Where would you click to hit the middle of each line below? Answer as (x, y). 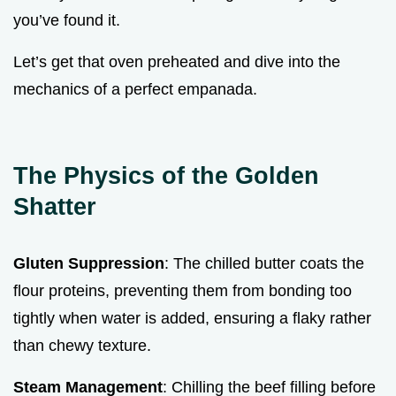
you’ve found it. (67, 20)
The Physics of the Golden (166, 175)
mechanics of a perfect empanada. (135, 89)
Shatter (55, 206)
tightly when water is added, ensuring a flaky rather (192, 318)
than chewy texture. (82, 345)
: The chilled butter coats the (264, 263)
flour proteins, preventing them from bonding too (183, 290)
